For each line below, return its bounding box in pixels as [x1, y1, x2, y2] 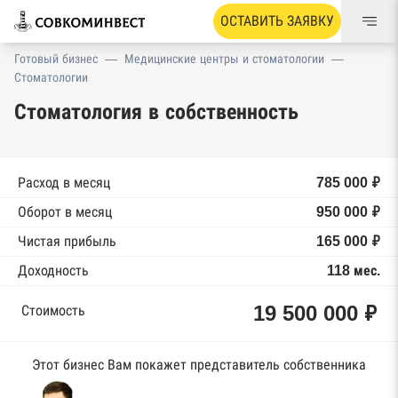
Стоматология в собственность [14, 99, 298, 123]
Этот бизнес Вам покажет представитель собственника [32, 357, 366, 372]
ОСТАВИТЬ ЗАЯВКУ [220, 13, 334, 28]
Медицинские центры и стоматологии [124, 52, 324, 66]
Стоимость [21, 303, 85, 318]
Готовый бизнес [14, 52, 98, 66]
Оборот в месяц [18, 204, 112, 219]
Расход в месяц [18, 175, 110, 190]
